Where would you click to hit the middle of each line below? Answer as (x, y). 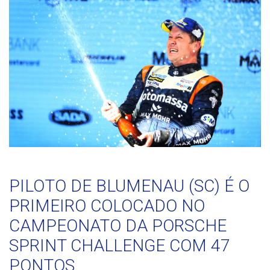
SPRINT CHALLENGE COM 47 (120, 246)
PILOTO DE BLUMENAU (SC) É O (129, 186)
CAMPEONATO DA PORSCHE (118, 226)
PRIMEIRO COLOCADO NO (107, 206)
